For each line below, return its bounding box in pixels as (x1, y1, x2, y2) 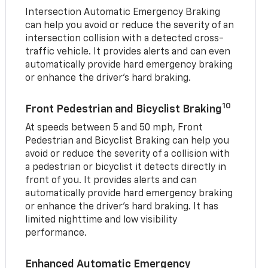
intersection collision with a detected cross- (25, 33, 224, 44)
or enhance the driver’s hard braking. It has (25, 202, 219, 212)
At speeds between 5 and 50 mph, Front (25, 123, 203, 133)
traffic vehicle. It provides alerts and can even (25, 47, 231, 57)
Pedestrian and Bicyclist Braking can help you (25, 136, 230, 146)
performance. (25, 228, 87, 238)
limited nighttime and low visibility (25, 215, 178, 225)
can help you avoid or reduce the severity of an (25, 20, 234, 31)
